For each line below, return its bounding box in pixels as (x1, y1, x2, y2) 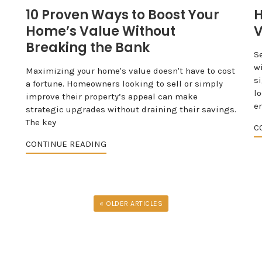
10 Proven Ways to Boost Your (26, 5, 219, 24)
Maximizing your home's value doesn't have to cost (26, 65, 235, 76)
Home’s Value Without (26, 22, 175, 40)
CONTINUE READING (26, 138, 106, 149)
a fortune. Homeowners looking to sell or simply (26, 78, 223, 89)
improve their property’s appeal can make (26, 91, 198, 102)
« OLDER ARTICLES (99, 199, 163, 208)
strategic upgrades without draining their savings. (26, 104, 236, 115)
